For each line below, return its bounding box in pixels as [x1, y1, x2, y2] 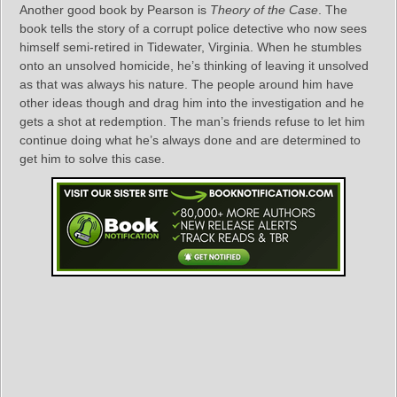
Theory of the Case [210, 3, 318, 18]
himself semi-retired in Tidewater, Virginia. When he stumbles [19, 40, 362, 55]
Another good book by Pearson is [19, 3, 210, 18]
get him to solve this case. [19, 152, 165, 167]
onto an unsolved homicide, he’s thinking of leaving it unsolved [19, 58, 369, 74]
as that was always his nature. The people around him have [19, 77, 354, 92]
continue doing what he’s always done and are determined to [19, 133, 361, 148]
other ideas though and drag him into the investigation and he [19, 96, 364, 111]
